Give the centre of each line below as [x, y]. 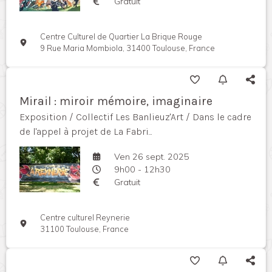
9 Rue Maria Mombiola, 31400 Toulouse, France [128, 48]
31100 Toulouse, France [85, 229]
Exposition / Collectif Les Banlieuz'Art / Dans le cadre [135, 117]
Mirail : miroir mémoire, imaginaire [116, 101]
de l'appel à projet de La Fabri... [86, 132]
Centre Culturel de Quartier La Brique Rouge [121, 37]
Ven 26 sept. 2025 [151, 156]
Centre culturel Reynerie [85, 218]
